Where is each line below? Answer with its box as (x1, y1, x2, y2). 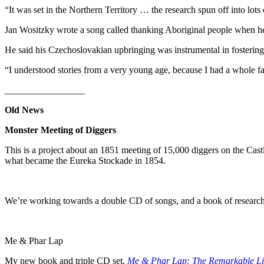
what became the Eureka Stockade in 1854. (5, 155, 166, 166)
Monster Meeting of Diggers (5, 124, 116, 135)
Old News (5, 104, 44, 115)
